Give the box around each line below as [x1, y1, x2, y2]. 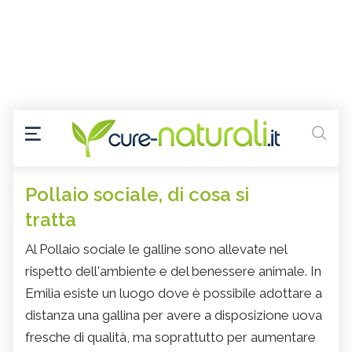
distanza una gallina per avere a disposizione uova [25, 307, 322, 324]
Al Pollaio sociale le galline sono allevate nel [25, 241, 287, 258]
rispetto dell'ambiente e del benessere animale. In [25, 263, 321, 280]
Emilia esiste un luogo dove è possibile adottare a [25, 285, 322, 302]
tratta [25, 208, 76, 232]
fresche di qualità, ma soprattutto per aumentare [25, 329, 316, 346]
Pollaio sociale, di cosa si [25, 183, 249, 207]
